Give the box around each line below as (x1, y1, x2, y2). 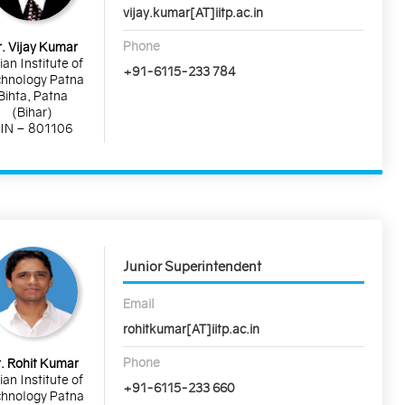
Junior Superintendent (123, 258, 262, 276)
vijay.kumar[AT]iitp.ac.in (123, 4, 264, 21)
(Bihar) (12, 103, 53, 120)
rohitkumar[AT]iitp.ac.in (123, 320, 260, 337)
